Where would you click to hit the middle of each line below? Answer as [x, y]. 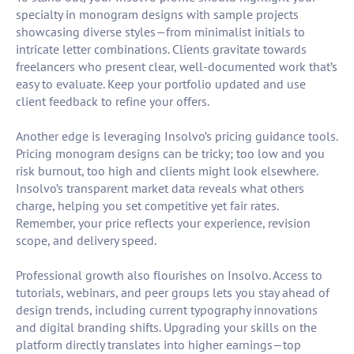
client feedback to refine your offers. [113, 102]
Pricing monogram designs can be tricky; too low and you [170, 154]
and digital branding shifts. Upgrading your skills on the [166, 328]
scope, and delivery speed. [86, 241]
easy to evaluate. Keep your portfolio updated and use [161, 84]
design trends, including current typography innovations [167, 310]
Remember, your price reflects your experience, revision [163, 223]
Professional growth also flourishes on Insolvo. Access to [169, 275]
